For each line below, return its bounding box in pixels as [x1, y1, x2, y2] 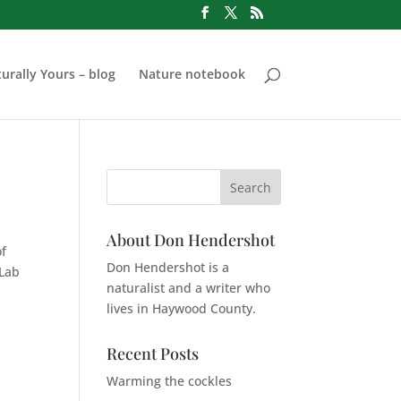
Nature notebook [138, 64, 245, 82]
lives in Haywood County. [107, 300, 257, 317]
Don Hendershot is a [107, 259, 230, 276]
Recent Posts [107, 343, 200, 364]
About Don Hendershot [107, 229, 276, 251]
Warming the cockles [107, 372, 233, 389]
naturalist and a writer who [107, 279, 271, 296]
